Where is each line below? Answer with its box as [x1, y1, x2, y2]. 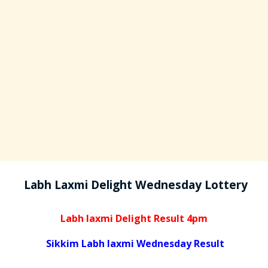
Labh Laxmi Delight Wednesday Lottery [20, 176, 248, 193]
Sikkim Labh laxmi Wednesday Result [46, 236, 224, 250]
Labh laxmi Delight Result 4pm [60, 211, 208, 225]
